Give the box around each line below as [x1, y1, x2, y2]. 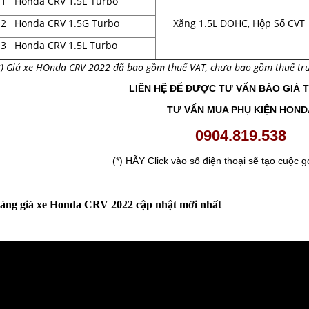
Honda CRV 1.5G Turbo [14, 17, 119, 30]
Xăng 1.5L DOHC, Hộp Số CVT [173, 17, 305, 30]
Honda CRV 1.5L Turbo [14, 39, 117, 52]
